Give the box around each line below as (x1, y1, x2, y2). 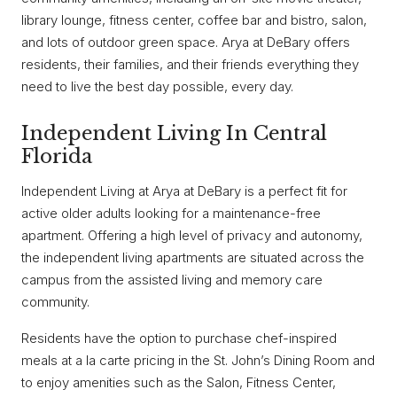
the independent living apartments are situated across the (21, 249, 364, 267)
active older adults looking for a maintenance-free (21, 205, 321, 222)
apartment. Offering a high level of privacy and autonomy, (21, 227, 362, 245)
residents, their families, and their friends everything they (21, 55, 359, 73)
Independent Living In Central (21, 121, 327, 146)
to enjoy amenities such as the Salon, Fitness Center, (21, 374, 336, 392)
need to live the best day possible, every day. (21, 77, 293, 95)
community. (21, 293, 90, 311)
